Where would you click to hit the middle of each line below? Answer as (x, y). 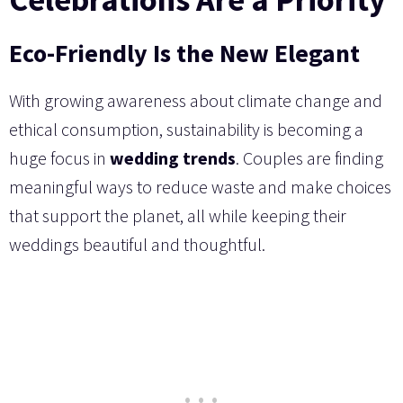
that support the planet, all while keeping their (178, 216)
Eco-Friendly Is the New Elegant (184, 54)
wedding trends (173, 158)
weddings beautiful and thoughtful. (137, 245)
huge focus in (59, 158)
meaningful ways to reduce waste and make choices (200, 187)
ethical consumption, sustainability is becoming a (186, 130)
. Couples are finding (309, 158)
